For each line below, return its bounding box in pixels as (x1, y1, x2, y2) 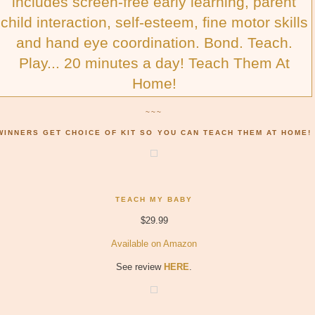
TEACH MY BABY (115, 195, 193, 204)
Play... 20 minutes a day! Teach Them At (18, 54, 290, 71)
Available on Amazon (111, 238, 197, 250)
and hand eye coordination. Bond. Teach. (15, 34, 292, 51)
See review (116, 262, 164, 273)
